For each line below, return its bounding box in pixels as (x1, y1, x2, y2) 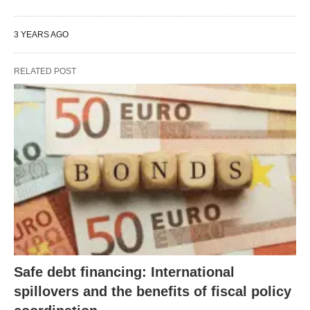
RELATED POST (14, 66, 76, 76)
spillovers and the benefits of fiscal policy (14, 284, 291, 300)
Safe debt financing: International (14, 264, 235, 280)
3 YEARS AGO (14, 29, 69, 39)
